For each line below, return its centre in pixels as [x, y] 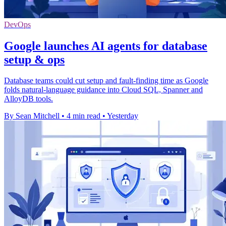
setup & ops [34, 59]
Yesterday [123, 116]
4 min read [83, 116]
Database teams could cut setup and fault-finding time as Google [106, 81]
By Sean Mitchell [32, 116]
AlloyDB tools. [29, 99]
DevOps [17, 24]
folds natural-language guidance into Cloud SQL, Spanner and [103, 90]
